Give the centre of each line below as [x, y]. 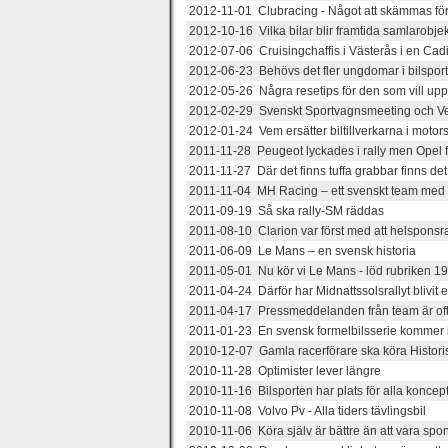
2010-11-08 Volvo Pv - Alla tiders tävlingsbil [307, 410]
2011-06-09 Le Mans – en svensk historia [302, 250]
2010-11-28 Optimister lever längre [285, 370]
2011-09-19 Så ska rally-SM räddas [286, 210]
